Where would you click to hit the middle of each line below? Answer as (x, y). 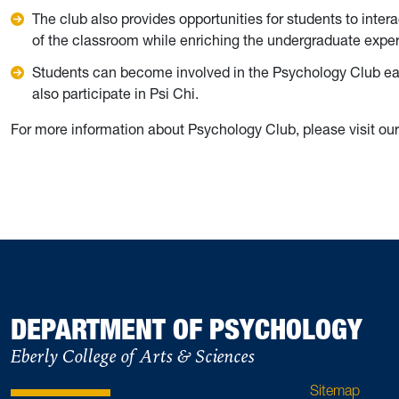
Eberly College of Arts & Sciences (133, 357)
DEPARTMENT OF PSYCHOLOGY (187, 329)
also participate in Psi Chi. (115, 93)
